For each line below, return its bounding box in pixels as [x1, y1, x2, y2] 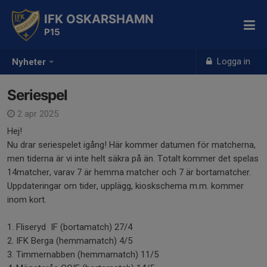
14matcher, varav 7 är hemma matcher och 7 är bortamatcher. [7, 167, 252, 178]
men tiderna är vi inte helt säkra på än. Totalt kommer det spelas [7, 153, 259, 164]
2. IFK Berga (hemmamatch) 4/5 [7, 235, 135, 246]
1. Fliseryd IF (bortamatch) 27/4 [7, 222, 135, 232]
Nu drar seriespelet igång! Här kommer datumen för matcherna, [7, 139, 256, 150]
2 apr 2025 [15, 108, 58, 119]
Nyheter [12, 57, 46, 68]
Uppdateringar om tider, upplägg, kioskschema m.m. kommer [7, 181, 244, 191]
